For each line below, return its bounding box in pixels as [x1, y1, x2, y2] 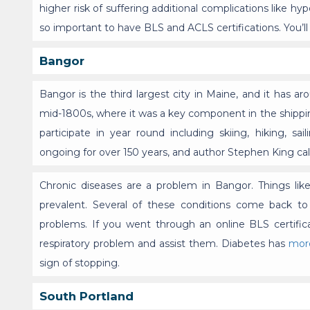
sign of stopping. [39, 257, 120, 270]
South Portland [39, 289, 134, 304]
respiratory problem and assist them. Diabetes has [39, 237, 289, 250]
